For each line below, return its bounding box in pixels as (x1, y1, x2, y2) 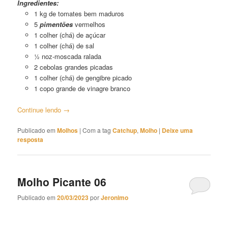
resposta (17, 135, 44, 145)
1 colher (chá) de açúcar (34, 30, 105, 40)
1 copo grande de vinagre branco (34, 83, 130, 94)
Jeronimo (101, 192, 129, 202)
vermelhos (74, 19, 105, 30)
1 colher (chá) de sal (34, 41, 94, 51)
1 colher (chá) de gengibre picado (34, 73, 132, 83)
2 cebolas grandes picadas (34, 62, 113, 72)
